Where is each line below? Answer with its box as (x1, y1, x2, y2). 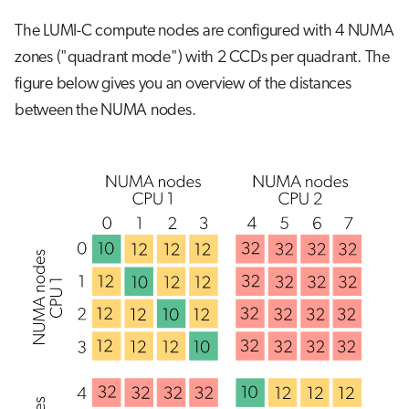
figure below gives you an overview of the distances (15, 75, 351, 93)
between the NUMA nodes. (15, 101, 196, 120)
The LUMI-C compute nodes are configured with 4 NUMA (15, 22, 394, 40)
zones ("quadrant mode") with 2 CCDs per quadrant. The (15, 48, 390, 67)
